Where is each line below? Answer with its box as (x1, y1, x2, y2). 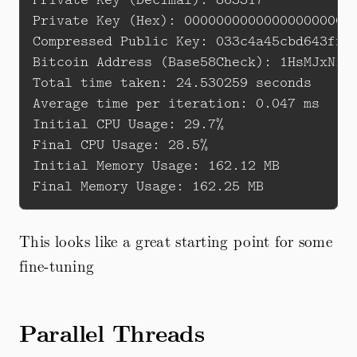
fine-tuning (19, 254, 95, 277)
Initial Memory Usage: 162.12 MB (33, 155, 288, 176)
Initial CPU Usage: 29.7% (33, 113, 232, 135)
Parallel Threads (19, 316, 204, 350)
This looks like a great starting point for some (19, 229, 333, 253)
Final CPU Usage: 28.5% (33, 134, 216, 155)
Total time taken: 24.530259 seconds (33, 72, 320, 93)
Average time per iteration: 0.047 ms (33, 92, 320, 114)
